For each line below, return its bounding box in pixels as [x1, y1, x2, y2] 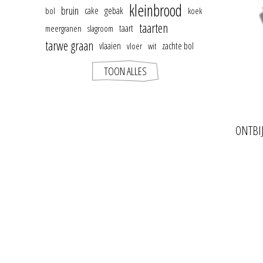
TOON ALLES [103, 64, 147, 78]
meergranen [45, 22, 82, 34]
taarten [139, 19, 168, 36]
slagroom [87, 22, 113, 34]
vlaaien [99, 39, 121, 52]
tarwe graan [45, 37, 93, 54]
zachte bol [162, 39, 194, 52]
